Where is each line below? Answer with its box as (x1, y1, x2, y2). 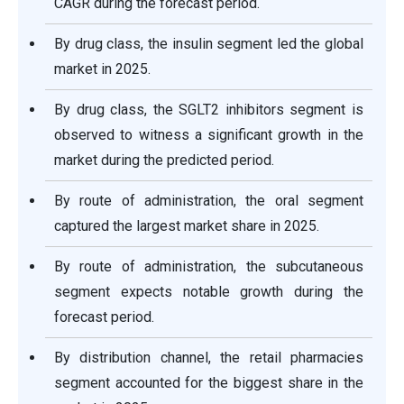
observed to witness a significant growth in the (54, 126, 363, 144)
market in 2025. (54, 60, 151, 78)
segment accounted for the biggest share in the (54, 374, 363, 392)
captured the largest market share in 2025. (54, 217, 319, 235)
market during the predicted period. (54, 151, 274, 170)
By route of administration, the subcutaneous (54, 258, 363, 276)
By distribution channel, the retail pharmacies (54, 349, 363, 367)
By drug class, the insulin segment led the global (54, 35, 363, 53)
